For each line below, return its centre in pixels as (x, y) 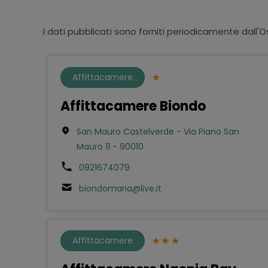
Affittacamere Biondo (133, 106)
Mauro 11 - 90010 (110, 146)
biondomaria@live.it (120, 188)
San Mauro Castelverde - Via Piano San (158, 131)
